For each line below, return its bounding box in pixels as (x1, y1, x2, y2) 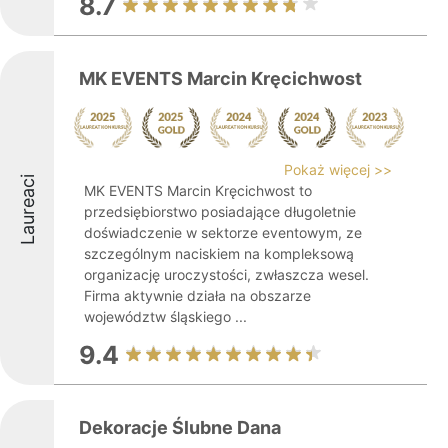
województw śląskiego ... (84, 308, 247, 325)
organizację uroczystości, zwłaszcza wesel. (84, 266, 369, 283)
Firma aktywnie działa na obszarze (84, 287, 311, 304)
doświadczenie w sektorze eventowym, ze (84, 224, 362, 241)
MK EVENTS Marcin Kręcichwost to (84, 182, 312, 199)
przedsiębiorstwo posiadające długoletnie (84, 203, 356, 220)
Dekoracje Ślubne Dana (79, 417, 281, 438)
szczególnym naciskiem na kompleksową (84, 245, 354, 262)
